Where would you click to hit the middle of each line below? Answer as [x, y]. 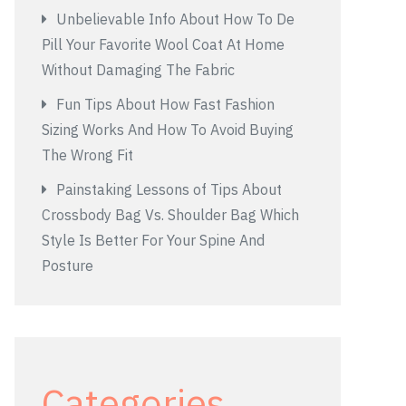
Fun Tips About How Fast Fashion [165, 104]
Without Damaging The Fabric [138, 70]
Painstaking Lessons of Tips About [169, 189]
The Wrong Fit [87, 155]
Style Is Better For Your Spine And [153, 240]
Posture [68, 266]
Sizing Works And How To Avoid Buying [168, 130]
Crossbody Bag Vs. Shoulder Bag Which [170, 215]
